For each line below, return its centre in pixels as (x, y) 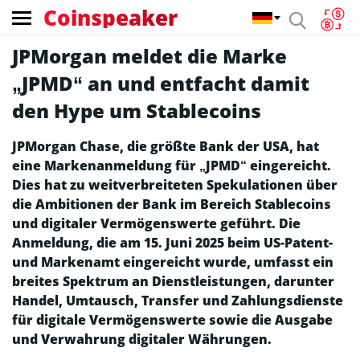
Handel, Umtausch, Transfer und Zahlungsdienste (178, 301)
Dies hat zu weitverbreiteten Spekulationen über (175, 185)
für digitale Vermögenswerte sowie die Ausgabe (172, 320)
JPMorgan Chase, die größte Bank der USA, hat (166, 146)
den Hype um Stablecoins (137, 110)
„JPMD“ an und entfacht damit (161, 83)
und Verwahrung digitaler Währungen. (142, 339)
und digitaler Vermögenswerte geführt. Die (156, 223)
